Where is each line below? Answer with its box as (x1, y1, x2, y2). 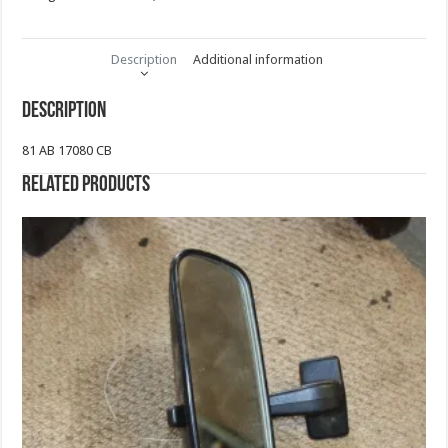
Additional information (193, 52, 324, 68)
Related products (22, 174, 151, 198)
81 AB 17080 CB (22, 143, 113, 159)
